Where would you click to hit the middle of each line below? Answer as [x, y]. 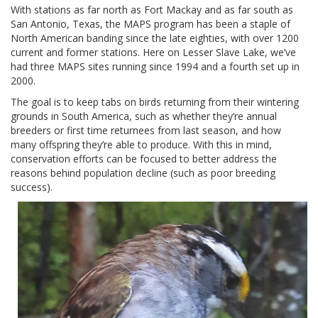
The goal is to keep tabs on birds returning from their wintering [155, 102]
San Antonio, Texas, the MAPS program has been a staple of [150, 24]
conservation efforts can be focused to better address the [144, 159]
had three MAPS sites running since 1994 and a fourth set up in [155, 66]
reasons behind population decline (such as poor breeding [143, 173]
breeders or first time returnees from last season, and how [146, 130]
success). [32, 187]
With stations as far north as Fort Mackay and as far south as [152, 10]
